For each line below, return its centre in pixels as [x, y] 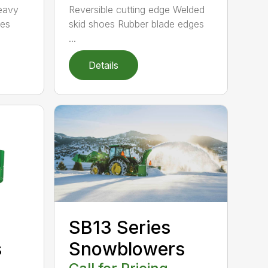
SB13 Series [120, 227]
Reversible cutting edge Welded [137, 9]
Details [104, 65]
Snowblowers [127, 249]
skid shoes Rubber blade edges [137, 24]
